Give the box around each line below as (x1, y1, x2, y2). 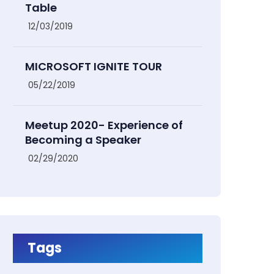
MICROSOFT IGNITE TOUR (25, 59, 162, 74)
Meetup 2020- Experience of (25, 117, 183, 133)
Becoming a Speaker (25, 132, 141, 147)
